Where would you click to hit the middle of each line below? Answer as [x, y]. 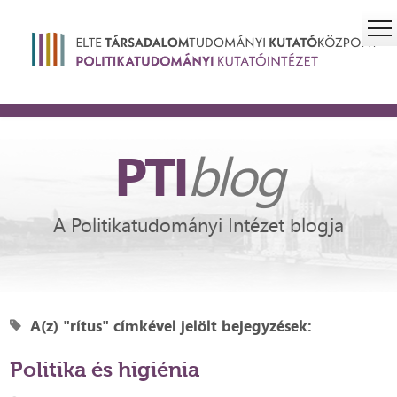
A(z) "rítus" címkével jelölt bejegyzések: [169, 326]
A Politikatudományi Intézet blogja [198, 226]
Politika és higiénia [105, 370]
